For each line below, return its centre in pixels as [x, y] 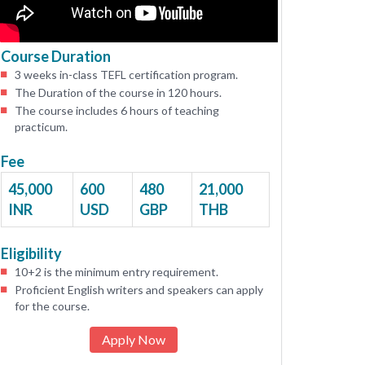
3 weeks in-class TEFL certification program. [126, 75]
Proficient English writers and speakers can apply [139, 290]
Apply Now [133, 339]
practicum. [41, 127]
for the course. [52, 306]
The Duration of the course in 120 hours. [118, 92]
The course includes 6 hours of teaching [117, 110]
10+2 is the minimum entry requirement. [117, 272]
